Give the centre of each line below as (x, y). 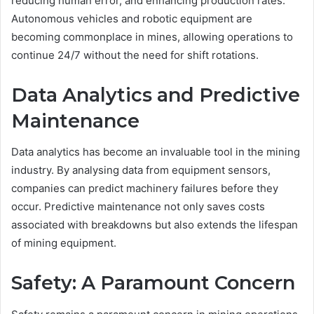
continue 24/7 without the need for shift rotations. (135, 55)
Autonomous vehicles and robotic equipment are (132, 18)
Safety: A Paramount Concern (153, 283)
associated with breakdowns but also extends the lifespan (155, 225)
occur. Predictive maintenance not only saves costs (138, 207)
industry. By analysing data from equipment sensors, (141, 170)
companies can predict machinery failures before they (145, 189)
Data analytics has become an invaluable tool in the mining (156, 152)
